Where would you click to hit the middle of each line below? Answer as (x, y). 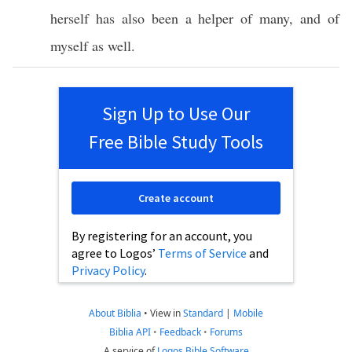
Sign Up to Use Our (176, 114)
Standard (203, 313)
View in (167, 313)
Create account (176, 198)
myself (69, 46)
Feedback (180, 332)
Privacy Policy (108, 270)
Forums (226, 332)
